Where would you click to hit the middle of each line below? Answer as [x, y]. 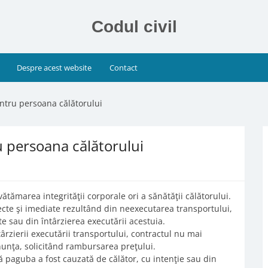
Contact [123, 68]
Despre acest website [54, 68]
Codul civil [134, 27]
